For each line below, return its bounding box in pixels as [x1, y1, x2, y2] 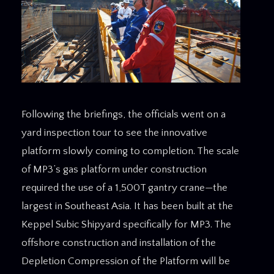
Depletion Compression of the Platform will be [21, 256, 230, 267]
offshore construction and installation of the [21, 237, 216, 249]
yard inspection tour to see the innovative [21, 127, 207, 139]
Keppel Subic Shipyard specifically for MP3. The [21, 219, 231, 231]
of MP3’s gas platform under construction [21, 164, 207, 176]
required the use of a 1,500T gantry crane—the [21, 182, 228, 194]
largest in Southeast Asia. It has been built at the [21, 201, 233, 212]
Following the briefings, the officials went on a [21, 109, 226, 120]
